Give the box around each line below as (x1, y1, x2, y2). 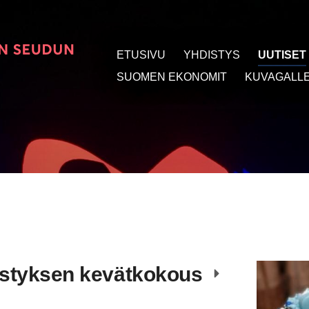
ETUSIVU (117, 49, 166, 61)
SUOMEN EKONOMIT (117, 71, 228, 83)
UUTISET (257, 49, 306, 61)
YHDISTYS (183, 49, 240, 61)
